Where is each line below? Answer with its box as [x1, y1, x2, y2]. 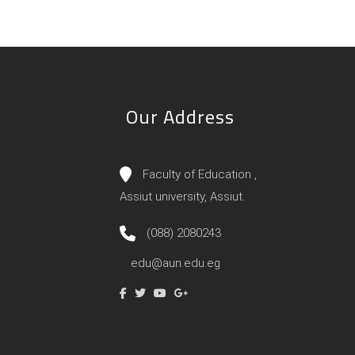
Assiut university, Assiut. [120, 189, 245, 204]
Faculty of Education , [139, 166, 257, 181]
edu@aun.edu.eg [128, 255, 220, 270]
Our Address [126, 98, 235, 135]
